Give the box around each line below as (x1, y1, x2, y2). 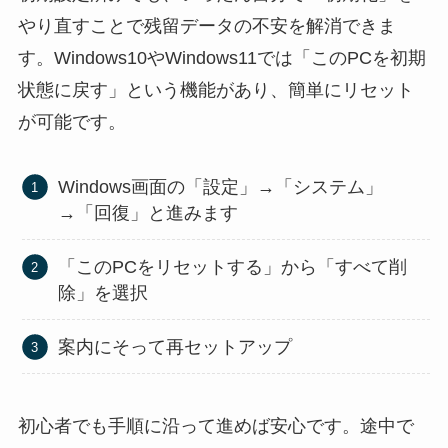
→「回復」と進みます (58, 202, 239, 223)
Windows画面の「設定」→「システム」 (58, 176, 384, 197)
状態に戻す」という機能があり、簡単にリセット (17, 80, 414, 101)
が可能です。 (17, 112, 126, 133)
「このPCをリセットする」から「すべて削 (58, 256, 408, 277)
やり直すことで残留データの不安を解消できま (17, 16, 396, 37)
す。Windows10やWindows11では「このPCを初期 (17, 48, 426, 69)
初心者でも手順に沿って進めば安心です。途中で (17, 415, 414, 436)
